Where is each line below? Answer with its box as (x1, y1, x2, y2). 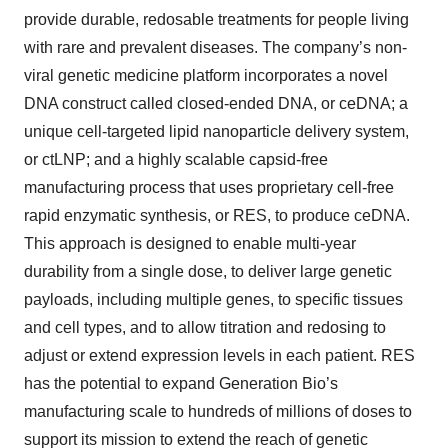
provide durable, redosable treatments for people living (24, 11, 409, 28)
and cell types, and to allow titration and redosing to (24, 319, 386, 336)
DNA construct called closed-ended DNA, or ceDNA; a (24, 95, 408, 112)
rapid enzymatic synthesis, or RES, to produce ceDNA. (24, 207, 410, 224)
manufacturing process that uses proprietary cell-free (24, 179, 394, 196)
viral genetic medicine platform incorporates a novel (24, 67, 388, 84)
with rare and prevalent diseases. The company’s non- (24, 39, 407, 56)
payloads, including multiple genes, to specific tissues (24, 291, 403, 308)
